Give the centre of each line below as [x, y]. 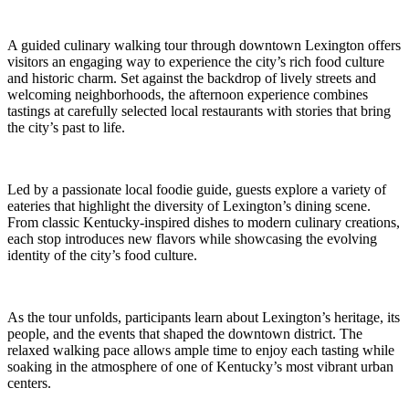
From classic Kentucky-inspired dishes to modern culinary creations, [204, 223]
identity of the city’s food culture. [102, 256]
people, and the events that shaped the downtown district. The [185, 334]
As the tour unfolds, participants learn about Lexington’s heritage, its [204, 318]
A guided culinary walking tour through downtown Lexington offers [204, 46]
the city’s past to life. [66, 128]
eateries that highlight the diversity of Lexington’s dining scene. [189, 206]
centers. [29, 383]
